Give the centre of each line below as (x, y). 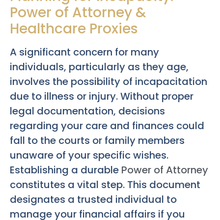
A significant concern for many (84, 52)
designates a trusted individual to (93, 199)
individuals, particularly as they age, (99, 67)
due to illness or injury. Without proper (102, 96)
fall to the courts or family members (97, 140)
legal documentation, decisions (87, 111)
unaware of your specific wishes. (89, 155)
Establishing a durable (66, 170)
